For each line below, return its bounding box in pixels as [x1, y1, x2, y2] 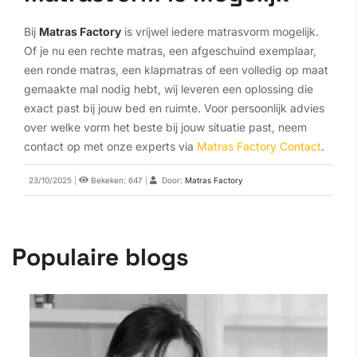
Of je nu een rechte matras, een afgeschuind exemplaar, [24, 44, 316, 58]
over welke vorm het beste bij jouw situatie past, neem [24, 120, 307, 135]
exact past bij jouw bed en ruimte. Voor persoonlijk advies [24, 101, 324, 116]
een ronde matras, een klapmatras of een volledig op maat [24, 63, 328, 77]
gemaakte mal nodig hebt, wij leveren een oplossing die [24, 82, 313, 96]
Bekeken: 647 [88, 175, 143, 186]
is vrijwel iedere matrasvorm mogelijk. [121, 25, 319, 39]
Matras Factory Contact [197, 139, 321, 154]
